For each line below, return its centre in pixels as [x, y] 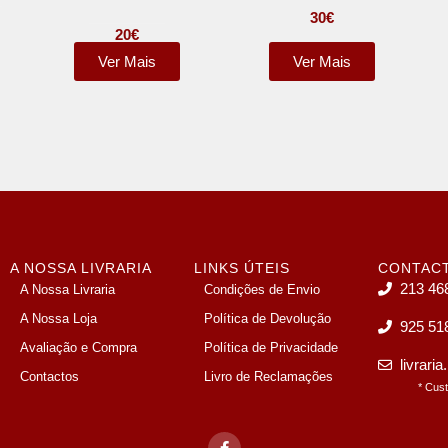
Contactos [50, 376]
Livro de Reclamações [269, 376]
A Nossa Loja [59, 318]
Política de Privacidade [271, 347]
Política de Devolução [268, 318]
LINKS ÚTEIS [242, 268]
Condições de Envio [262, 289]
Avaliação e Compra [79, 347]
